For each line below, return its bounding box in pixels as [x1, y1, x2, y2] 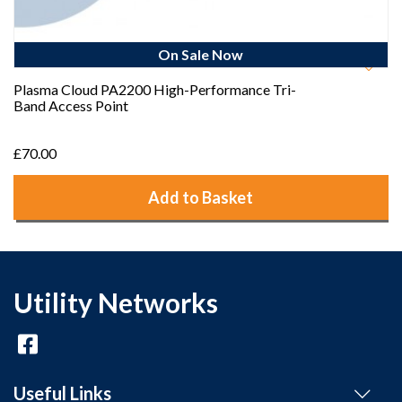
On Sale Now [158, 45, 244, 63]
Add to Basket [148, 187, 254, 207]
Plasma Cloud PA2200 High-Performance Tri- [13, 80, 296, 98]
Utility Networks [13, 285, 218, 319]
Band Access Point [13, 96, 128, 114]
